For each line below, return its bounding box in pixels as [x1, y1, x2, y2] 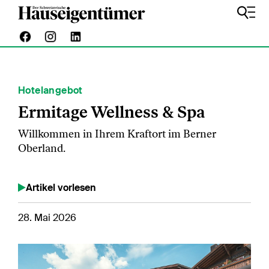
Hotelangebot [18, 84, 83, 97]
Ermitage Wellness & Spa [18, 102, 205, 122]
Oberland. [18, 142, 65, 155]
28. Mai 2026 [18, 211, 76, 224]
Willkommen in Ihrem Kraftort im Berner [18, 127, 216, 141]
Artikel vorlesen [26, 181, 96, 194]
